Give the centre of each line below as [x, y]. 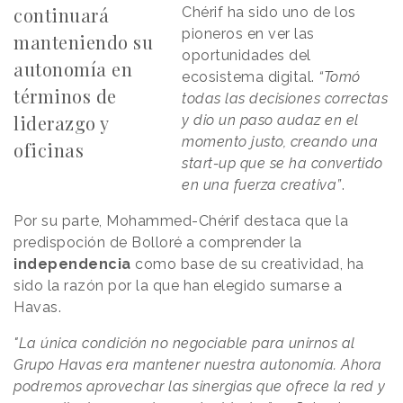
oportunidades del [246, 55]
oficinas [49, 149]
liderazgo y [61, 122]
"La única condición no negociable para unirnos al [184, 343]
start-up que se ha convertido [282, 163]
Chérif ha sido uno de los [269, 12]
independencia [72, 264]
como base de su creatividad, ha [247, 264]
